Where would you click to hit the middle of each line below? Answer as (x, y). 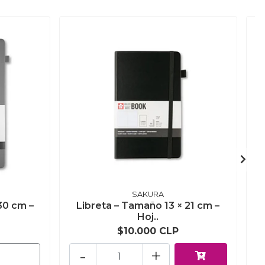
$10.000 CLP (148, 231)
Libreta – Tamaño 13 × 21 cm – (148, 206)
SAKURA (148, 195)
